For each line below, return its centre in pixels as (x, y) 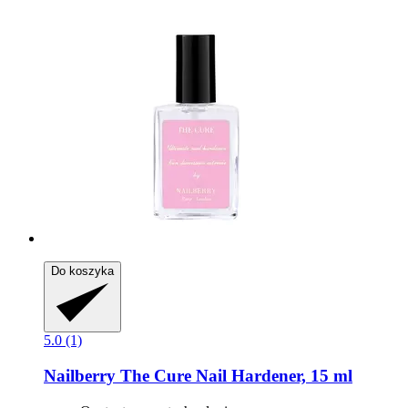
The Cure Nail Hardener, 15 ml (234, 376)
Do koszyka (82, 271)
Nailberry (80, 376)
